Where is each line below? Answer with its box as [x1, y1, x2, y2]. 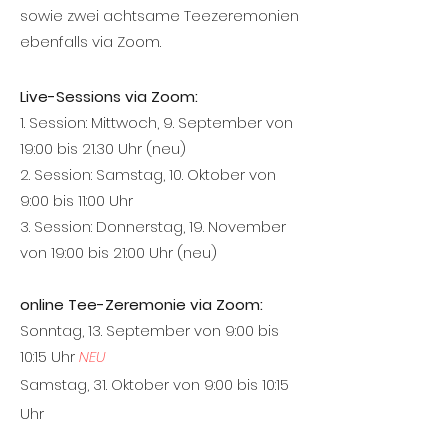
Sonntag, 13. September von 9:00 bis [20, 320, 279, 341]
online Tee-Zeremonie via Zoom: [20, 294, 263, 315]
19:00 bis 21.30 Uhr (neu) [20, 138, 186, 159]
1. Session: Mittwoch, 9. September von [20, 112, 293, 133]
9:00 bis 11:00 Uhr [20, 190, 133, 211]
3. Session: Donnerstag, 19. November [20, 216, 286, 237]
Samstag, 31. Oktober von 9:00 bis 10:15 [20, 374, 289, 395]
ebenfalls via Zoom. [20, 31, 165, 52]
